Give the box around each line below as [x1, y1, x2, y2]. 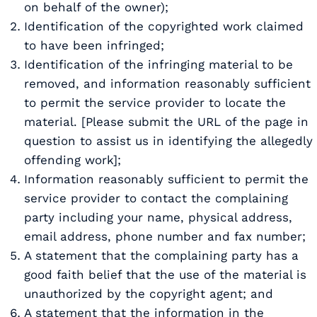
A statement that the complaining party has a [24, 248, 299, 263]
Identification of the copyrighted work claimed [24, 19, 304, 33]
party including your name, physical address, [24, 210, 292, 224]
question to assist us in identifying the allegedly [24, 134, 313, 148]
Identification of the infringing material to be [24, 57, 293, 71]
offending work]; [24, 153, 121, 167]
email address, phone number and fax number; [24, 229, 306, 243]
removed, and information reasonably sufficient [24, 76, 311, 91]
